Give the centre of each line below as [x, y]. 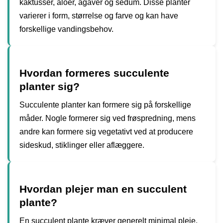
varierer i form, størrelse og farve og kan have [99, 15]
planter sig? [50, 86]
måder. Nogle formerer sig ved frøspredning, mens [108, 118]
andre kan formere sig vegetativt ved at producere [106, 132]
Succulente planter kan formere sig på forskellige [105, 105]
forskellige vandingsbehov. [66, 29]
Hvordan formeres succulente [94, 73]
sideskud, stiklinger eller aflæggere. [82, 145]
